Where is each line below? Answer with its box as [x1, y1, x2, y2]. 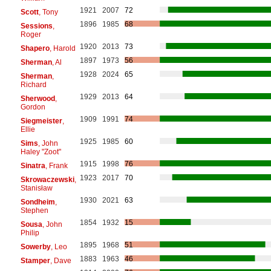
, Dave [50, 256, 71, 265]
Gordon [20, 102, 45, 111]
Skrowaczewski [20, 175, 74, 184]
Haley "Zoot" [20, 147, 61, 156]
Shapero [20, 44, 50, 53]
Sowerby [20, 242, 51, 251]
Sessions [20, 21, 53, 30]
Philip [20, 228, 39, 237]
